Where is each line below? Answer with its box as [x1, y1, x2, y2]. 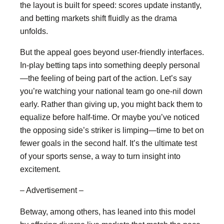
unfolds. [20, 26, 48, 35]
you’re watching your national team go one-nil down [20, 86, 202, 95]
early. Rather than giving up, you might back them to [20, 99, 202, 108]
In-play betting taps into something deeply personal [20, 60, 200, 69]
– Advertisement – [20, 185, 83, 195]
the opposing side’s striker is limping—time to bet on [20, 125, 204, 134]
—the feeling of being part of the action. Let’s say [20, 73, 191, 82]
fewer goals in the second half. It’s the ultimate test [20, 138, 197, 147]
